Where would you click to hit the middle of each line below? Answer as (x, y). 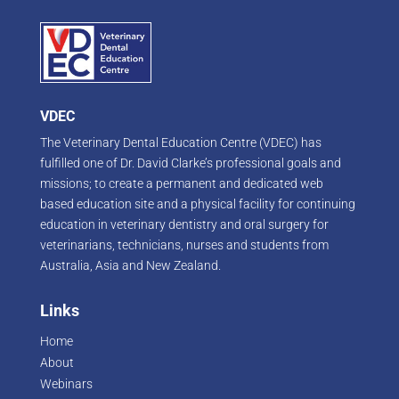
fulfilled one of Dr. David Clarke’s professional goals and (190, 163)
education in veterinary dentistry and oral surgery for (184, 224)
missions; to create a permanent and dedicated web (181, 183)
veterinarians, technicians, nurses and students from (184, 244)
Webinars (66, 383)
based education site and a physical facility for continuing (197, 204)
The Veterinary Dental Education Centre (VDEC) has (180, 142)
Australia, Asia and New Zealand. (130, 265)
